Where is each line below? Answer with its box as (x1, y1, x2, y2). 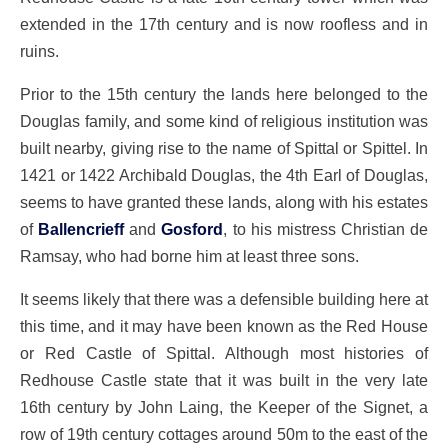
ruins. (20, 41, 59, 60)
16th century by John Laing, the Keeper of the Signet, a (20, 398, 428, 417)
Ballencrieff (38, 220, 125, 238)
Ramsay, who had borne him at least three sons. (20, 247, 359, 265)
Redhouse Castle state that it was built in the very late (20, 371, 428, 390)
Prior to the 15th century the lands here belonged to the (20, 85, 428, 103)
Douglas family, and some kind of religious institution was (20, 112, 428, 130)
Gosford (161, 220, 224, 238)
